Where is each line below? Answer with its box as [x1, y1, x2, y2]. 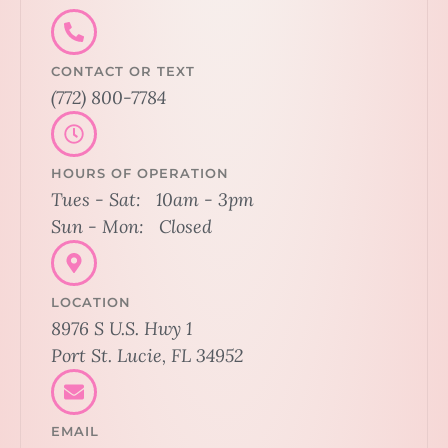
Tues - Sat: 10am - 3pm [51, 188, 254, 211]
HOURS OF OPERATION [51, 165, 229, 181]
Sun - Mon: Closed [51, 215, 212, 238]
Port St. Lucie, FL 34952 [51, 344, 243, 367]
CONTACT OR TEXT [51, 63, 195, 79]
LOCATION [51, 294, 131, 310]
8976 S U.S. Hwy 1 [51, 317, 192, 340]
